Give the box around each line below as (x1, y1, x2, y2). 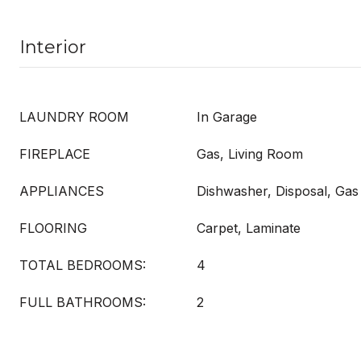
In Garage (197, 109, 257, 125)
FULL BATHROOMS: (19, 294, 146, 310)
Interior (19, 36, 86, 58)
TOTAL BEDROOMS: (19, 257, 146, 273)
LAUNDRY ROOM (19, 109, 129, 125)
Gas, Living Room (197, 146, 303, 162)
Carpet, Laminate (197, 220, 301, 236)
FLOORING (19, 220, 87, 236)
